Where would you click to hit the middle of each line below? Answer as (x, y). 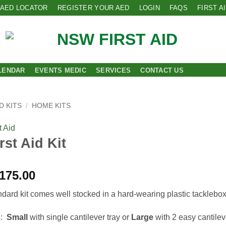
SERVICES (114, 70)
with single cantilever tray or (79, 217)
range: (53, 187)
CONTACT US (162, 70)
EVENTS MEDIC (60, 70)
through (58, 211)
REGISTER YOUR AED (93, 8)
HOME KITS (51, 106)
